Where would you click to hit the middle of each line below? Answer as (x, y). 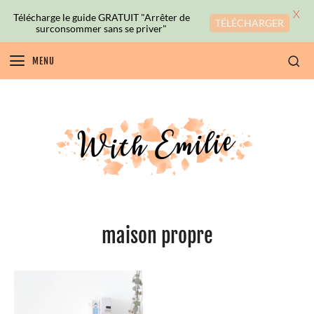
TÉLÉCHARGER (250, 22)
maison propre (157, 235)
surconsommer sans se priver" (101, 28)
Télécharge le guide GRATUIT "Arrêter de (101, 17)
